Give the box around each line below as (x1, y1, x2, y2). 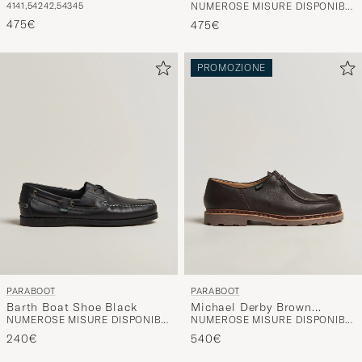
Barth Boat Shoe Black (6, 290, 137, 305)
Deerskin (191, 305, 241, 321)
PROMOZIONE (197, 53, 267, 65)
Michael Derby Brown (191, 290, 312, 305)
